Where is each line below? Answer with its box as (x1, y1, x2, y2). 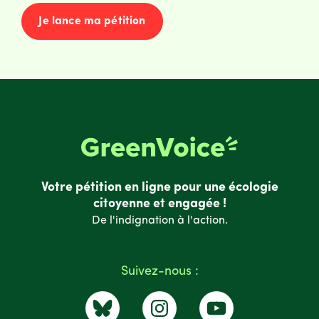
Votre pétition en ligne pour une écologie (41, 181, 278, 195)
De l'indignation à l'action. (91, 215, 228, 227)
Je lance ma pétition (38, 15, 146, 27)
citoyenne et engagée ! (93, 197, 226, 211)
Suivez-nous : (120, 265, 199, 279)
